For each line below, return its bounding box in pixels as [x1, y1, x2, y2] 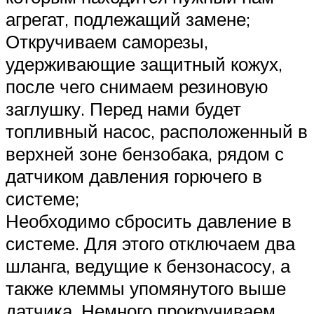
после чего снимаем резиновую [6, 75, 268, 98]
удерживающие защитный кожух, [6, 53, 282, 76]
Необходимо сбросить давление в [6, 210, 292, 233]
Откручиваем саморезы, [6, 30, 208, 53]
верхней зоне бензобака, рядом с [6, 142, 284, 165]
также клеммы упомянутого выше [6, 277, 286, 300]
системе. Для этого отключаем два [6, 232, 295, 255]
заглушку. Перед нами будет [6, 97, 241, 121]
